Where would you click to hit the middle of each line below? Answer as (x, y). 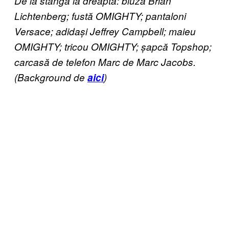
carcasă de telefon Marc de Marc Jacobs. (105, 62)
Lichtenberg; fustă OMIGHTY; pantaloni (100, 16)
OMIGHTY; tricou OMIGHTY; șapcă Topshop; (113, 47)
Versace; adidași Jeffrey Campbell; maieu (105, 31)
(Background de (51, 77)
